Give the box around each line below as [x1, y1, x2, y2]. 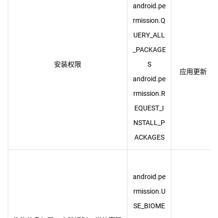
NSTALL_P [133, 119, 165, 127]
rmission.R [133, 90, 165, 97]
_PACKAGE [132, 46, 166, 54]
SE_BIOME [133, 202, 165, 210]
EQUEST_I [134, 104, 164, 112]
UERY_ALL [133, 31, 165, 39]
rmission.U [133, 187, 165, 195]
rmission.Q [133, 17, 165, 24]
